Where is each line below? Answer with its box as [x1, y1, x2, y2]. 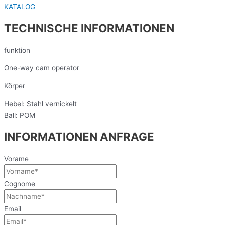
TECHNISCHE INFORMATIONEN [4, 21, 174, 35]
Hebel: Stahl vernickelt [4, 99, 77, 108]
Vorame [4, 154, 29, 163]
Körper [4, 82, 25, 90]
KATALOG [4, 2, 35, 11]
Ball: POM [4, 110, 35, 119]
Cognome [4, 179, 35, 188]
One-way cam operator [4, 64, 79, 72]
